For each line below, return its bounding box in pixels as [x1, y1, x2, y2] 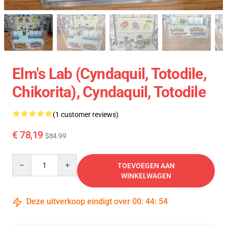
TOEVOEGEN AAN [117, 162, 175, 170]
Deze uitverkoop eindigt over [24, 197, 132, 207]
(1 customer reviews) [53, 110, 119, 119]
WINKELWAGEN [121, 172, 171, 180]
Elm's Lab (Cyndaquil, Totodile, [12, 65, 206, 83]
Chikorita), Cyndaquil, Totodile [12, 83, 206, 101]
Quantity [12, 155, 40, 163]
